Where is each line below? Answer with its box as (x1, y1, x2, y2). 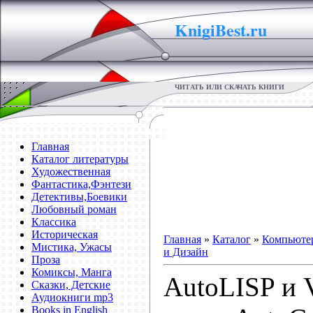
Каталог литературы (31, 153, 129, 165)
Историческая (31, 228, 98, 240)
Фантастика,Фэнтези (31, 178, 131, 190)
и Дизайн (163, 246, 208, 258)
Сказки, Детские (31, 279, 110, 291)
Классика (31, 216, 76, 228)
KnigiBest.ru (175, 17, 272, 42)
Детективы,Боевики (31, 191, 127, 203)
